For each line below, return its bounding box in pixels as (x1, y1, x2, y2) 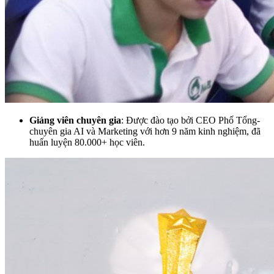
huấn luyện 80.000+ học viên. (29, 136, 147, 147)
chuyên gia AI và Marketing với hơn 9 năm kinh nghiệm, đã (29, 125, 261, 136)
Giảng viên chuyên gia (29, 114, 121, 125)
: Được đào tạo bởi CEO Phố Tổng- (121, 114, 260, 125)
